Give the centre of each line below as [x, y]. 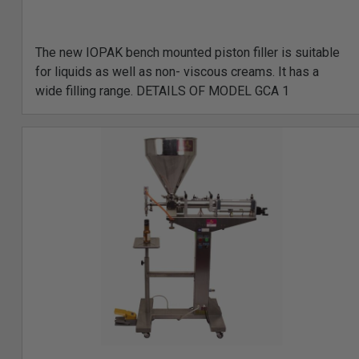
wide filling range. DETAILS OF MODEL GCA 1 [162, 91]
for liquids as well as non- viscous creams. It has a [177, 72]
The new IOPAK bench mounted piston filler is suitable [188, 53]
